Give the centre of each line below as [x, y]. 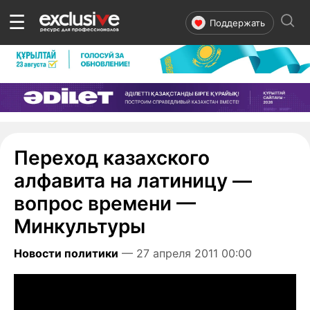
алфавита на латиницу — [133, 180]
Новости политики [66, 253]
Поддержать [237, 22]
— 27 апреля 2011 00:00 [187, 253]
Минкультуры [80, 226]
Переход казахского [112, 157]
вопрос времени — [105, 203]
